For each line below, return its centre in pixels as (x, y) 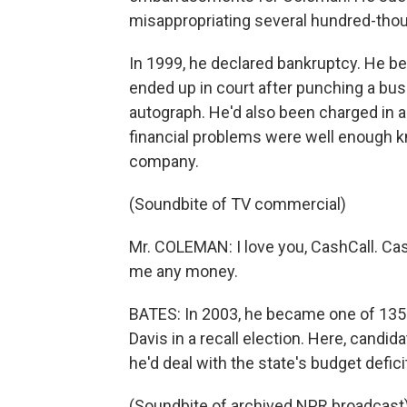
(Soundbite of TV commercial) (238, 204)
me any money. (184, 271)
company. (164, 161)
